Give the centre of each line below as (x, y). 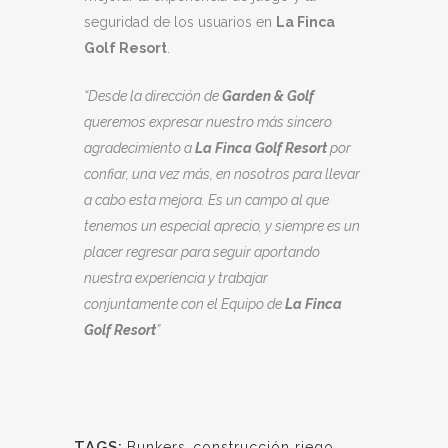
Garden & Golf (268, 96)
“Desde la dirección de (153, 96)
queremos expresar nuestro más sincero (208, 122)
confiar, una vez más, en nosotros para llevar (222, 174)
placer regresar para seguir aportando (202, 252)
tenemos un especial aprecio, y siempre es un (222, 226)
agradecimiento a (139, 148)
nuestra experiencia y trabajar (176, 278)
